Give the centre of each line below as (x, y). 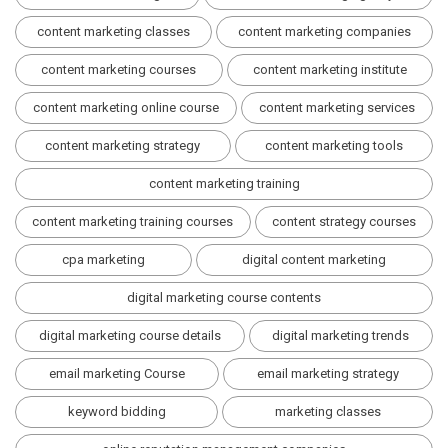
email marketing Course (117, 374)
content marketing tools (333, 146)
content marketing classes (113, 32)
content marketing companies (324, 32)
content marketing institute (329, 70)
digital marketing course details (129, 336)
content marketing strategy (123, 146)
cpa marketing (103, 260)
